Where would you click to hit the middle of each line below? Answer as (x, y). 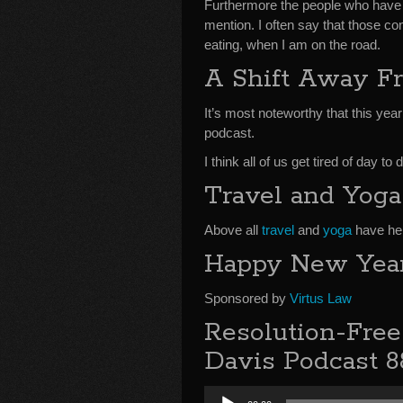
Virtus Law (321, 298)
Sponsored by (247, 298)
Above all (233, 230)
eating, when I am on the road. (292, 45)
